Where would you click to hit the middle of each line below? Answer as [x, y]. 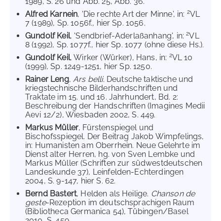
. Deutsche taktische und [148, 79]
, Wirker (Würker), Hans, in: [119, 57]
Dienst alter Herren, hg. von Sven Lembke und [110, 154]
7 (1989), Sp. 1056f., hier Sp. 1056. [85, 23]
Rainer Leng [47, 79]
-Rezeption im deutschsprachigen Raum [120, 203]
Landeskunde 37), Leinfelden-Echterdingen [105, 172]
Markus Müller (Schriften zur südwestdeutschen [114, 163]
